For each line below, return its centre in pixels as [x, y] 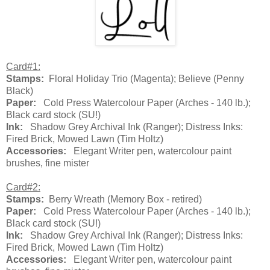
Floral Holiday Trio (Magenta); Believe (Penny [144, 78]
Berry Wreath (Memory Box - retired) [123, 199]
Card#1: [23, 66]
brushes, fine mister [48, 163]
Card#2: [23, 187]
